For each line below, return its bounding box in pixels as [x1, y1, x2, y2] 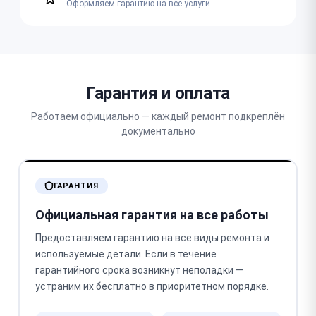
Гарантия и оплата [86, 83, 230, 103]
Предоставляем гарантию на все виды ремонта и [35, 232, 269, 243]
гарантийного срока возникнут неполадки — [35, 265, 243, 276]
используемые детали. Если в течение [35, 248, 217, 260]
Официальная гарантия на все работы [35, 207, 269, 222]
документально [121, 125, 195, 137]
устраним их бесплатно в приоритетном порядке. [35, 281, 269, 292]
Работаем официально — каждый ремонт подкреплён [31, 110, 285, 122]
